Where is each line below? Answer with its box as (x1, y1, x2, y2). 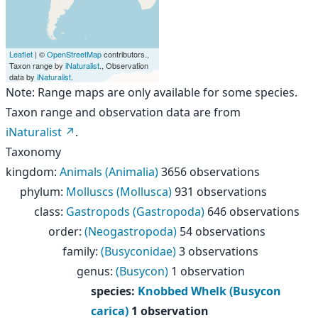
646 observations (207, 204, 300, 219)
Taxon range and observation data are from (6, 104, 241, 120)
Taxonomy (6, 144, 61, 160)
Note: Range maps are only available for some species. (6, 84, 297, 100)
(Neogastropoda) (84, 224, 177, 239)
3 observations (179, 243, 258, 259)
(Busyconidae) (101, 243, 176, 259)
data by (9, 71, 37, 82)
